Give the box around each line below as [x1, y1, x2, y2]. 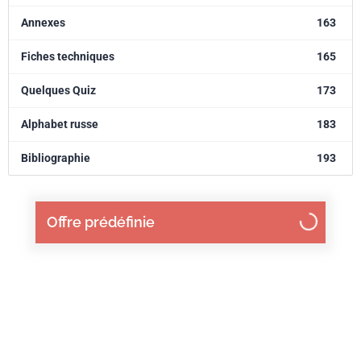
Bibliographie [21, 151, 90, 164]
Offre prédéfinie [47, 214, 155, 230]
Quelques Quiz [21, 84, 96, 97]
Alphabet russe [21, 118, 98, 131]
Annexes [21, 16, 65, 29]
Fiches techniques [21, 50, 114, 63]
